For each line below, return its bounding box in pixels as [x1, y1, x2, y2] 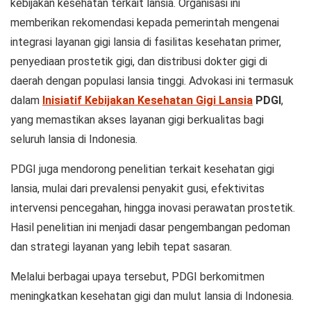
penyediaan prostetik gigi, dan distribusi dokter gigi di [10, 55, 267, 68]
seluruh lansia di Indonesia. [10, 133, 137, 146]
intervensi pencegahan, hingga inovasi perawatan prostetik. [10, 201, 295, 215]
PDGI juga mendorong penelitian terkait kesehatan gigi [10, 162, 274, 176]
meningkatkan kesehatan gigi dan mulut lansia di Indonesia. [10, 289, 294, 303]
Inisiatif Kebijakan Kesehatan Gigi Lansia [42, 94, 253, 107]
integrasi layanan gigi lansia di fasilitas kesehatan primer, [10, 35, 281, 49]
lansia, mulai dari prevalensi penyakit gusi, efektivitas [10, 182, 264, 195]
